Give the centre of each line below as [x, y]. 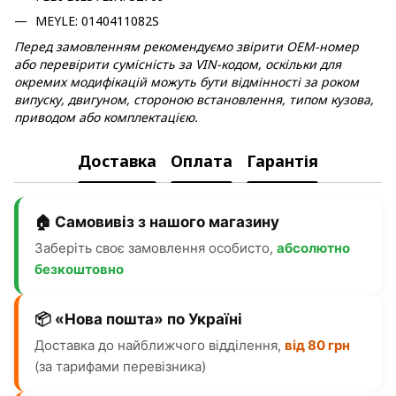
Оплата [202, 161]
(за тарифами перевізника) [120, 366]
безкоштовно [79, 269]
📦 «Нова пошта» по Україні [138, 319]
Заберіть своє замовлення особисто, [156, 247]
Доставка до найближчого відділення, [160, 345]
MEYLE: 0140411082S [97, 21]
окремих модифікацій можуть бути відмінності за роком [187, 81]
